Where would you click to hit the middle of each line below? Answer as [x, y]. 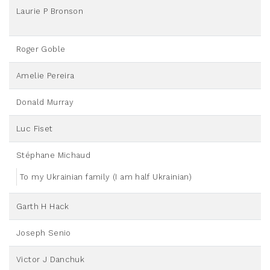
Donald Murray [45, 102]
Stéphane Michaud [54, 155]
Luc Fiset [35, 129]
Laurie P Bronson [50, 11]
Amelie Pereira [46, 76]
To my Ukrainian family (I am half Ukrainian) [106, 177]
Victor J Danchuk [51, 260]
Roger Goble [41, 49]
